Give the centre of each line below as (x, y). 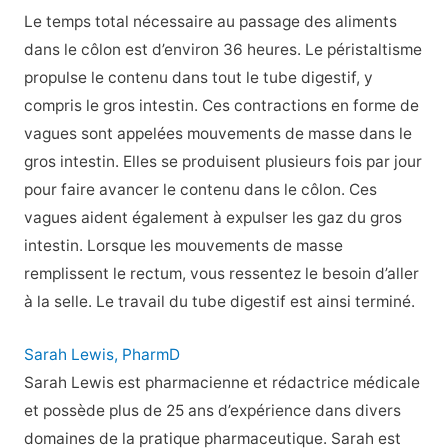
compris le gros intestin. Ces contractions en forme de (221, 106)
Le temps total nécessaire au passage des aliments (210, 22)
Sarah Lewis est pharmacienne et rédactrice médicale (221, 383)
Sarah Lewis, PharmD (101, 355)
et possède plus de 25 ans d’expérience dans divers (212, 411)
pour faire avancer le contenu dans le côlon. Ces (200, 190)
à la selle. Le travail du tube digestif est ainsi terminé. (219, 302)
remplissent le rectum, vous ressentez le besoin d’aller (221, 274)
